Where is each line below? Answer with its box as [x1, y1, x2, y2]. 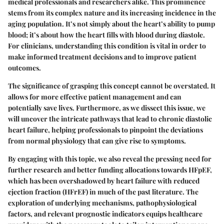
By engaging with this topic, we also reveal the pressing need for [8, 153, 211, 163]
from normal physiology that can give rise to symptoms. [8, 135, 186, 145]
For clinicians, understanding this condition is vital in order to [8, 40, 206, 50]
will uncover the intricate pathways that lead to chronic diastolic [8, 113, 212, 123]
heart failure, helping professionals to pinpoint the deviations [8, 124, 203, 134]
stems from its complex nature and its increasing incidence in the [8, 7, 216, 17]
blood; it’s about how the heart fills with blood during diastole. [8, 29, 205, 39]
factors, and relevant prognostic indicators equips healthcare [8, 208, 202, 218]
